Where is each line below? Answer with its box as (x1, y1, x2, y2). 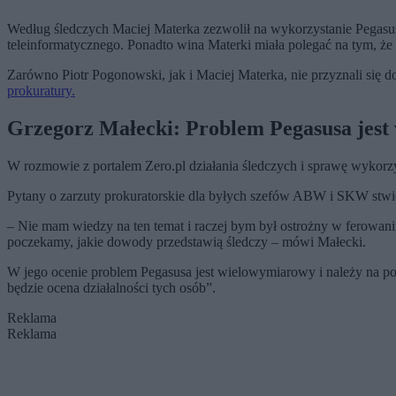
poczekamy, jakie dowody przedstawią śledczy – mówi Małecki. (7, 233, 366, 249)
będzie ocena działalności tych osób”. (7, 279, 216, 295)
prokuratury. (7, 83, 75, 99)
